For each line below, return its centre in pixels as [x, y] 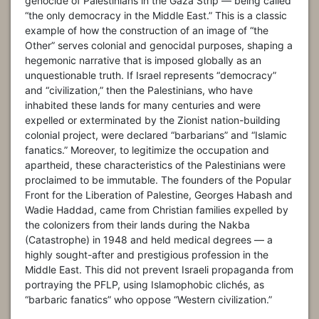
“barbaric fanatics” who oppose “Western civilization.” [148, 299]
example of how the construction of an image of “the [147, 30]
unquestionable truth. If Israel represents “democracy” [151, 75]
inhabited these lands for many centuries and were [143, 105]
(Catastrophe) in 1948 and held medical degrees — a [149, 239]
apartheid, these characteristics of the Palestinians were [155, 164]
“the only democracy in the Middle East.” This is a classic [156, 15]
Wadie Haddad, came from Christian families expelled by [157, 209]
